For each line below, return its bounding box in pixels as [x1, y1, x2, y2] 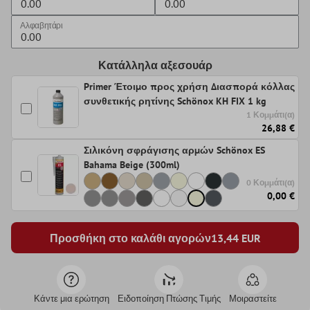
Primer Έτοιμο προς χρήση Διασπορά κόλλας [84, 80, 295, 93]
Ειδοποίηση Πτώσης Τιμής [117, 293, 221, 305]
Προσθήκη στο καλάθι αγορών [49, 230, 211, 245]
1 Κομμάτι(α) [246, 109, 295, 120]
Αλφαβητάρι [19, 20, 64, 31]
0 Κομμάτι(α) [246, 177, 295, 188]
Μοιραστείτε [228, 293, 277, 305]
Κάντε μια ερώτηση [33, 293, 109, 305]
